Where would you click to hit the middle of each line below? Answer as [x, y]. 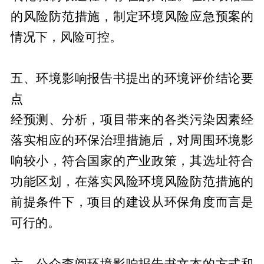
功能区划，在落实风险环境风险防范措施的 [132, 181]
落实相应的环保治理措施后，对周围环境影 [132, 140]
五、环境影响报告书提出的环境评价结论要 [132, 78]
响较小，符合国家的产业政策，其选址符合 [132, 161]
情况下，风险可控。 [66, 37]
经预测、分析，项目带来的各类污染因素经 [132, 119]
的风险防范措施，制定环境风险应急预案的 [132, 16]
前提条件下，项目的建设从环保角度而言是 [132, 202]
